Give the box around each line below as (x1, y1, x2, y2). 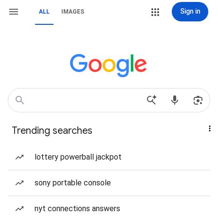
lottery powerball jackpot (35, 152, 122, 162)
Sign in (180, 7, 200, 15)
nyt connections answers (35, 204, 120, 213)
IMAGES (61, 8, 84, 15)
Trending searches (12, 125, 92, 137)
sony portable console (35, 178, 111, 187)
